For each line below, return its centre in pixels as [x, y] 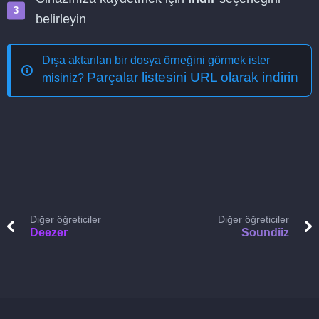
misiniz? [64, 78]
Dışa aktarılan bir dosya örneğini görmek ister [156, 60]
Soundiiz [265, 232]
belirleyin [61, 19]
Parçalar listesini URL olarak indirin [193, 77]
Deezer [49, 232]
